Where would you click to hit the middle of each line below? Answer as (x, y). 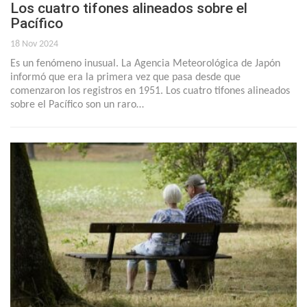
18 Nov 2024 (34, 45)
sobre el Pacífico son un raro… (77, 105)
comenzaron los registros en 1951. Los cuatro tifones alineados (150, 91)
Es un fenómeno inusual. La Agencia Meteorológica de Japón (145, 64)
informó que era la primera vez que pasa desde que (125, 78)
